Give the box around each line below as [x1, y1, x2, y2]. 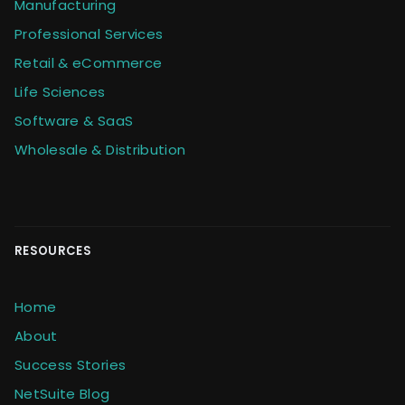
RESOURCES [14, 242, 91, 260]
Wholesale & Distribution [14, 140, 186, 160]
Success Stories [14, 355, 127, 375]
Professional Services [14, 24, 164, 44]
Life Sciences [14, 82, 106, 102]
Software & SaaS [14, 111, 134, 131]
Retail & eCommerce [14, 53, 163, 73]
